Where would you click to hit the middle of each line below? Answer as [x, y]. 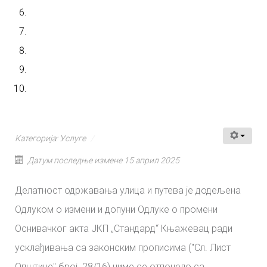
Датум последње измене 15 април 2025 [103, 160]
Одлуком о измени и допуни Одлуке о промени [116, 209]
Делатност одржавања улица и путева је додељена [128, 190]
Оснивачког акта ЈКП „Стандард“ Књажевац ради [124, 228]
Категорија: [37, 138]
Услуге [73, 138]
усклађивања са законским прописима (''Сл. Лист [123, 247]
